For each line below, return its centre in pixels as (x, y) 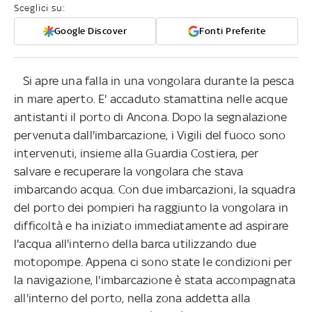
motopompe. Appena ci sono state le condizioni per (153, 262)
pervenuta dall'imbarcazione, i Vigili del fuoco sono (150, 135)
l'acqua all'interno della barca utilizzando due (135, 243)
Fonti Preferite (233, 31)
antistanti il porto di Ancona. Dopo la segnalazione (151, 117)
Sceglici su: (40, 8)
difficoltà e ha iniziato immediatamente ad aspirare (151, 225)
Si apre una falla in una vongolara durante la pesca (154, 80)
